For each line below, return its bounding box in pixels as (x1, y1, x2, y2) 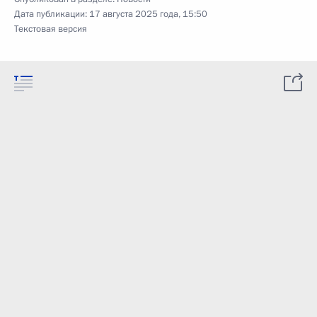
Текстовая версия (14, 23, 87, 35)
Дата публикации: (14, 8, 89, 21)
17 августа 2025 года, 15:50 (89, 8, 207, 21)
